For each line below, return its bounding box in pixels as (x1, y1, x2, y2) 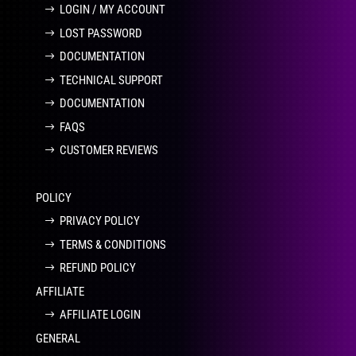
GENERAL (35, 331, 80, 346)
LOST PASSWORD (59, 25, 142, 41)
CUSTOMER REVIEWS (59, 143, 158, 158)
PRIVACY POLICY (59, 214, 140, 229)
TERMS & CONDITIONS (59, 237, 166, 252)
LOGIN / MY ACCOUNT (59, 2, 165, 17)
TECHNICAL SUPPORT (59, 72, 163, 87)
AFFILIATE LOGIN (59, 308, 141, 323)
